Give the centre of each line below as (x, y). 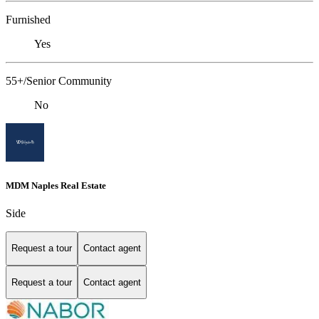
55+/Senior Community (59, 80)
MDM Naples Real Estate (56, 185)
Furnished (28, 19)
